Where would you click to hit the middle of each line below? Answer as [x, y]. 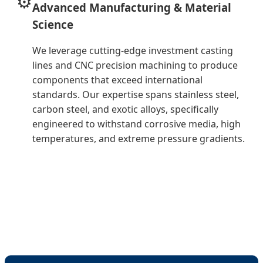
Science [53, 24]
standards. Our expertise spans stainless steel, [136, 95]
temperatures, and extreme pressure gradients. [139, 139]
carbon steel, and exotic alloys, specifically [125, 109]
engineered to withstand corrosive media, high [136, 124]
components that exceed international [117, 80]
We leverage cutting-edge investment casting [133, 51]
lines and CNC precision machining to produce [135, 65]
